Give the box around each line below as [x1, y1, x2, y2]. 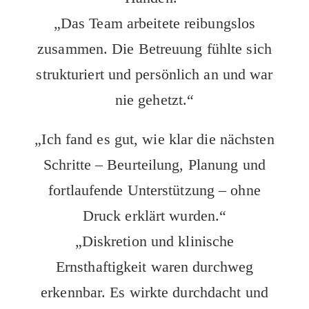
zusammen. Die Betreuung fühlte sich [37, 40, 272, 57]
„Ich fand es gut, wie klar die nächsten [34, 130, 275, 148]
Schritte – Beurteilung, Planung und [43, 156, 266, 173]
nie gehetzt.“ [114, 91, 195, 108]
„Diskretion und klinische [74, 232, 235, 250]
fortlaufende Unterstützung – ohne [48, 181, 261, 199]
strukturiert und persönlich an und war [36, 66, 273, 83]
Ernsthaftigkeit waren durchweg [55, 258, 254, 275]
